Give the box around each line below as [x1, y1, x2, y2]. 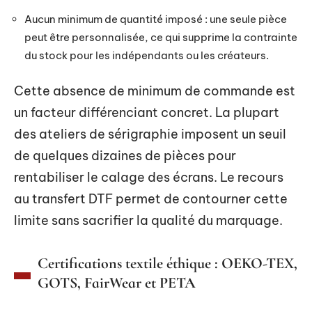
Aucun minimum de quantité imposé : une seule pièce [24, 12, 287, 26]
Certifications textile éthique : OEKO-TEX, [38, 254, 297, 273]
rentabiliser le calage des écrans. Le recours [14, 169, 283, 186]
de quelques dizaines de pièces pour [14, 148, 236, 164]
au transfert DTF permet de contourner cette [14, 191, 288, 208]
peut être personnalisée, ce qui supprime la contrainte [24, 30, 297, 44]
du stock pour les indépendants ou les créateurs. [24, 48, 269, 62]
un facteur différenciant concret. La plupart [14, 104, 279, 121]
